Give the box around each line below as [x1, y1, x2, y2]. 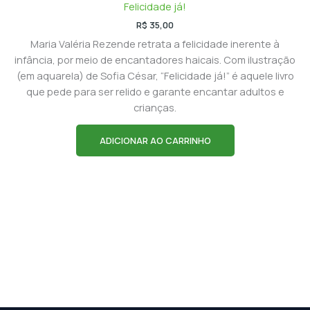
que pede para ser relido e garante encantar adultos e [26, 84, 284, 98]
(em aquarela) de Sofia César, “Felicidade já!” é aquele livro [16, 68, 294, 82]
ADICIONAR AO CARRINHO [99, 134, 211, 147]
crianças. [134, 100, 176, 114]
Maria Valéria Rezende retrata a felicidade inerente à [30, 36, 280, 51]
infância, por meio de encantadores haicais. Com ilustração [15, 52, 295, 66]
